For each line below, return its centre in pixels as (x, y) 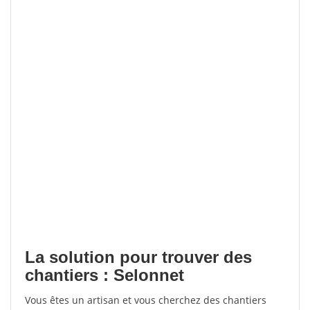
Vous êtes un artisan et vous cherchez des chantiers (146, 300)
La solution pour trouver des (138, 257)
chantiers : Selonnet (104, 275)
